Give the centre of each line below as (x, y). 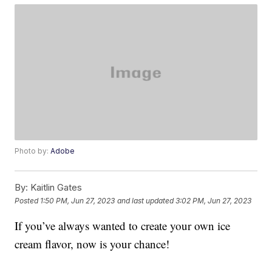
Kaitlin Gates (55, 188)
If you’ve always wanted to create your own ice (123, 226)
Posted (28, 200)
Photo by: (33, 151)
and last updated (146, 200)
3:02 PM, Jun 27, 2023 (214, 200)
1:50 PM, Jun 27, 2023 (78, 200)
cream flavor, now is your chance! (92, 244)
